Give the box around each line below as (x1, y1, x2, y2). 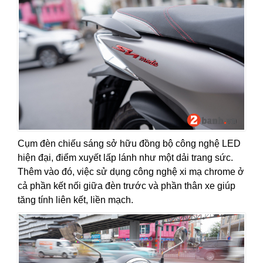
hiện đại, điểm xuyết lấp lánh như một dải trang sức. (18, 153, 233, 163)
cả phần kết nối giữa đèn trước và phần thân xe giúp (18, 181, 235, 191)
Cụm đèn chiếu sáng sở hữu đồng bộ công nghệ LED (18, 139, 241, 149)
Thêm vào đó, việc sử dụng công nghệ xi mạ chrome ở (18, 167, 244, 177)
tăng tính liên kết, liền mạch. (18, 195, 133, 205)
